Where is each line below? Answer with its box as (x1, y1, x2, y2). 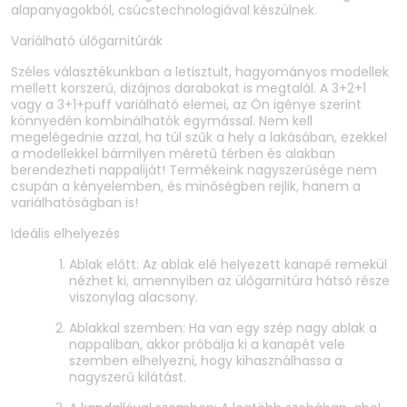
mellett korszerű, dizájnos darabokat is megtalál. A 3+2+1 (11, 79, 366, 98)
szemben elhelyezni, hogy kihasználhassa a (69, 352, 342, 371)
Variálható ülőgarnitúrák (11, 32, 163, 51)
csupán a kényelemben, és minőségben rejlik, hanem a (11, 177, 361, 196)
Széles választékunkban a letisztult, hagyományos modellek (11, 63, 389, 82)
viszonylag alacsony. (69, 288, 202, 307)
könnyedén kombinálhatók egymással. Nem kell (11, 112, 313, 131)
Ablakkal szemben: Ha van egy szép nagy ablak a (69, 319, 377, 338)
